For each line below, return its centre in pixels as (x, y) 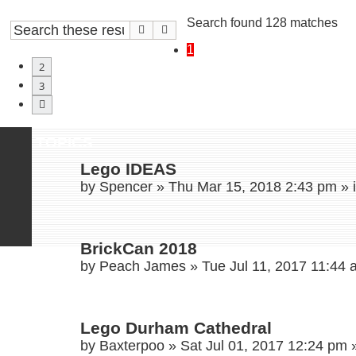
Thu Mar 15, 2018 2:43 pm (253, 187)
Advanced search (211, 30)
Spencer (126, 187)
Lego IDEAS (128, 169)
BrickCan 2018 (139, 249)
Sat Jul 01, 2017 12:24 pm (264, 346)
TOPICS (64, 143)
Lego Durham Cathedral (176, 328)
